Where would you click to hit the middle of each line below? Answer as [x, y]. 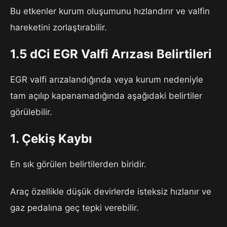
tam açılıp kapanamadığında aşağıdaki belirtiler [106, 96]
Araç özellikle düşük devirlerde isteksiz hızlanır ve [111, 192]
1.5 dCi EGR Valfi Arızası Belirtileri [111, 54]
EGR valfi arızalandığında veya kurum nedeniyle [107, 80]
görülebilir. [31, 112]
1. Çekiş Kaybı [51, 139]
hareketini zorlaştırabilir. [59, 28]
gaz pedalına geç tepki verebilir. [74, 208]
